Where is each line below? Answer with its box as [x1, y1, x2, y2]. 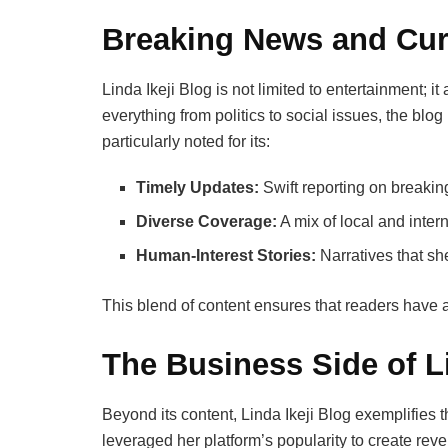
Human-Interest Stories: [136, 246, 317, 264]
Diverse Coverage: [136, 212, 278, 230]
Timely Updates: [136, 178, 260, 196]
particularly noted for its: [102, 132, 270, 150]
